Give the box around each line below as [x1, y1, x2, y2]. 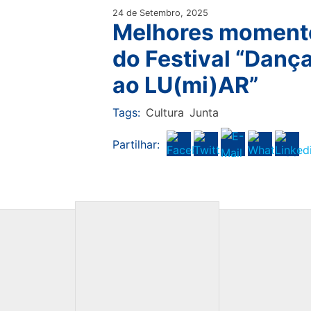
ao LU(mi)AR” [112, 72, 258, 99]
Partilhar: [112, 137, 160, 151]
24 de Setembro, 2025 [112, 8, 208, 19]
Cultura [145, 106, 184, 120]
